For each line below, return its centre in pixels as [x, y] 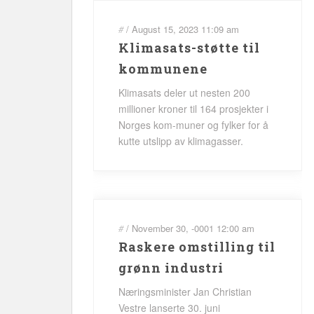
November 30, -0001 [173, 228]
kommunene [163, 69]
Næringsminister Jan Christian [185, 292]
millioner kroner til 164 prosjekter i [193, 109]
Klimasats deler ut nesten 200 [184, 93]
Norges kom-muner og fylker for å [193, 125]
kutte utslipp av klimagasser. [181, 141]
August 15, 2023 [165, 29]
